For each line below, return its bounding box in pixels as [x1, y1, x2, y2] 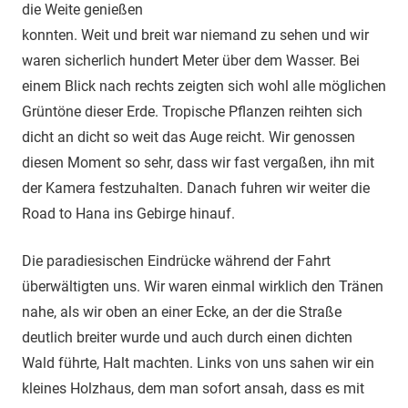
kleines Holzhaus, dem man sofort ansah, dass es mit [22, 380, 364, 398]
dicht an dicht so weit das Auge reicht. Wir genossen [22, 128, 355, 147]
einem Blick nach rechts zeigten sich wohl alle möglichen [22, 77, 386, 96]
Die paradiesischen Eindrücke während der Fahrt [22, 252, 331, 270]
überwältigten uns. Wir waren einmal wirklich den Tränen [22, 278, 383, 296]
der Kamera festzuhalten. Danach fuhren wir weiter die [22, 179, 370, 198]
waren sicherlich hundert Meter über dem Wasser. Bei [22, 52, 360, 70]
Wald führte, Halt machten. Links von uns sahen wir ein [22, 354, 374, 372]
